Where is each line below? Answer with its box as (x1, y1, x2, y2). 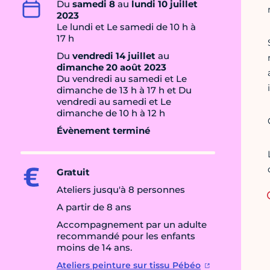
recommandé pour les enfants (57, 230, 195, 242)
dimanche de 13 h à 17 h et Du (57, 84, 192, 96)
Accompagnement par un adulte (57, 219, 207, 231)
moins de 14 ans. (57, 242, 134, 254)
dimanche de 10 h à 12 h (57, 107, 165, 119)
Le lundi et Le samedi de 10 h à (57, 21, 196, 33)
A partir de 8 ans (57, 201, 131, 213)
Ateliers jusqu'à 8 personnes (57, 184, 187, 196)
